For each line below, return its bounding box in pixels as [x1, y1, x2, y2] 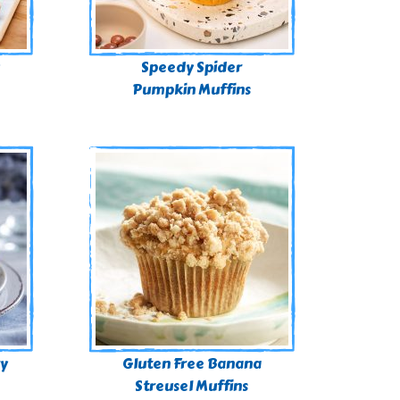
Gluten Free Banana [121, 353, 262, 375]
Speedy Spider [141, 56, 243, 79]
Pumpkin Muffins [132, 79, 252, 101]
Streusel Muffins [135, 375, 249, 397]
